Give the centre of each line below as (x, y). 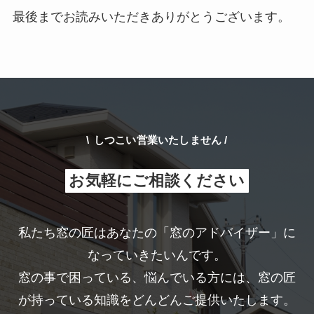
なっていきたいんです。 (157, 255)
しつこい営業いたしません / (161, 139)
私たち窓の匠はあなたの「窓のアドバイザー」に (157, 232)
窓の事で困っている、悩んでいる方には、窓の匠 (157, 277)
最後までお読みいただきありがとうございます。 (151, 16)
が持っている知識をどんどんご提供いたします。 (157, 300)
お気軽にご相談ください (157, 180)
